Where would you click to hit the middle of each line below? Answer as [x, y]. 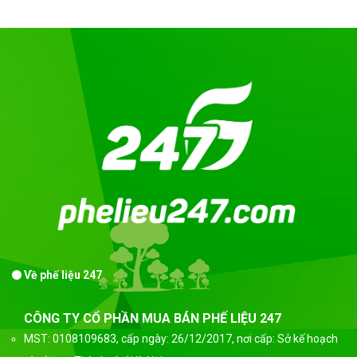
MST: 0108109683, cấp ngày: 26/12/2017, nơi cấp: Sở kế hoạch [181, 339]
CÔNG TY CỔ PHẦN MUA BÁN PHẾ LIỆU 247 [153, 319]
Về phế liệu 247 [62, 275]
